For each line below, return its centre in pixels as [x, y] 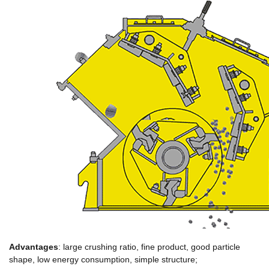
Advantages [34, 246]
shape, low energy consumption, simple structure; [103, 259]
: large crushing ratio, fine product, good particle [149, 246]
